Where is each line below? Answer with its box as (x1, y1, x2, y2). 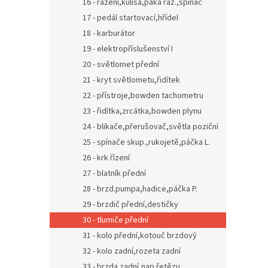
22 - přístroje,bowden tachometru (83, 90, 203, 102)
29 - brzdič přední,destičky (83, 199, 178, 211)
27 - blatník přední (83, 167, 146, 179)
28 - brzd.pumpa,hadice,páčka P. (83, 183, 197, 195)
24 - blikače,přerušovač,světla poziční (83, 121, 218, 133)
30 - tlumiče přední (83, 214, 148, 226)
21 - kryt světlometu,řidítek (83, 74, 180, 86)
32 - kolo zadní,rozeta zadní (83, 245, 181, 257)
